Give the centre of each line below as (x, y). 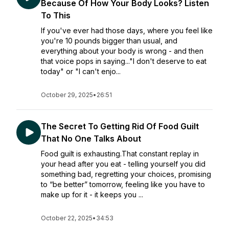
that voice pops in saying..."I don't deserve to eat (124, 61)
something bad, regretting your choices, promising (126, 174)
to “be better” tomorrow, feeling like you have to (123, 184)
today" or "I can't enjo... (81, 71)
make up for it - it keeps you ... (92, 194)
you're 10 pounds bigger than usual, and (109, 41)
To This (56, 15)
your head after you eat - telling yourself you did (123, 164)
